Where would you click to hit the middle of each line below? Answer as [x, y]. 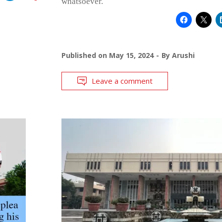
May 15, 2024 [131, 55]
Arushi [183, 55]
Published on [85, 55]
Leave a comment [122, 81]
